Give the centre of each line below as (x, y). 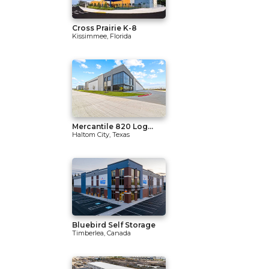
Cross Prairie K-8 (104, 28)
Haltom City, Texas (101, 134)
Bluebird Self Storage (114, 225)
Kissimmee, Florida (102, 36)
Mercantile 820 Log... (113, 126)
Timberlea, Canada (101, 233)
